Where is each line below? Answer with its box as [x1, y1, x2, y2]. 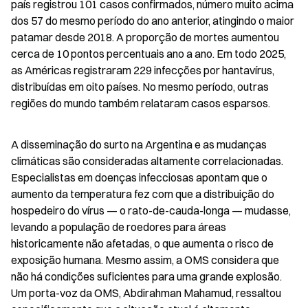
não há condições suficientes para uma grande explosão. [11, 269, 282, 283]
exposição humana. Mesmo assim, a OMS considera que [11, 253, 279, 267]
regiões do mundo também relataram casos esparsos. [11, 96, 270, 110]
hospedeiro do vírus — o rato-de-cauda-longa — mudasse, [11, 203, 291, 217]
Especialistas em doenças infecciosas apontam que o [11, 170, 267, 184]
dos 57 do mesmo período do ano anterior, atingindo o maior [11, 14, 294, 27]
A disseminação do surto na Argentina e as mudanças [11, 137, 267, 151]
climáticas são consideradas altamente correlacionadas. [11, 154, 283, 168]
